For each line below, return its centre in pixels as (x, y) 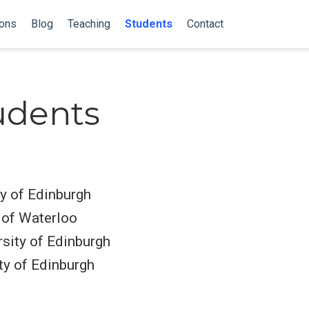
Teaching (89, 24)
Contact (205, 24)
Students (148, 24)
